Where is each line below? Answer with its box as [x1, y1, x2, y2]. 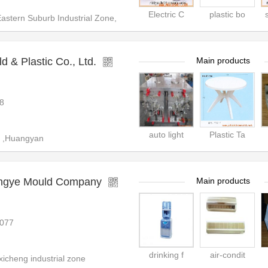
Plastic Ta [209, 130, 245, 139]
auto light [149, 130, 184, 139]
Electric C [148, 10, 184, 19]
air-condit [209, 250, 245, 260]
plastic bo [209, 10, 245, 19]
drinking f [149, 250, 184, 260]
